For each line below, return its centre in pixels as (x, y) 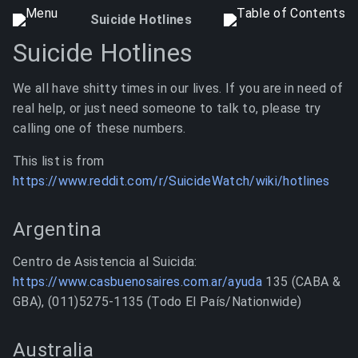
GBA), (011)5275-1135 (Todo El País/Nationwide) (157, 302)
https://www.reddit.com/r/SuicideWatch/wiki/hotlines (171, 181)
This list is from (59, 161)
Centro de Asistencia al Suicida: (105, 262)
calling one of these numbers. (99, 128)
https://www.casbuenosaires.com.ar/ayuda (137, 282)
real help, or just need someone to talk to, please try (167, 108)
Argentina (57, 229)
